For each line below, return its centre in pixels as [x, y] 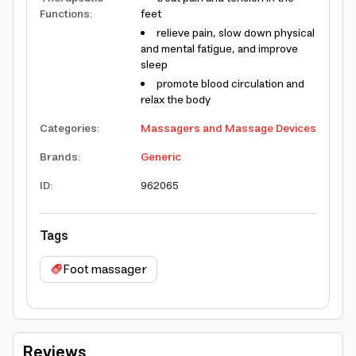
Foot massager [105, 270]
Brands [59, 158]
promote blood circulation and [230, 85]
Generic [161, 158]
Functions [65, 15]
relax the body [176, 101]
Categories [68, 129]
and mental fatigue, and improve [219, 50]
